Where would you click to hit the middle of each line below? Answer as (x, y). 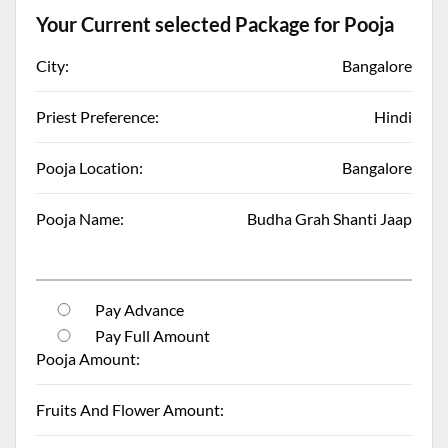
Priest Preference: (97, 116)
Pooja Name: (80, 218)
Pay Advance (138, 309)
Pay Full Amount (151, 335)
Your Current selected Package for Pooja (215, 23)
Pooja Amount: (88, 358)
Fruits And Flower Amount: (130, 409)
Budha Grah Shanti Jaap (329, 218)
